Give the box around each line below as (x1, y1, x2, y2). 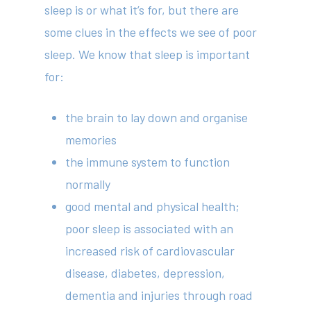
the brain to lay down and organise (65, 110, 249, 125)
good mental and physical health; (65, 199, 240, 214)
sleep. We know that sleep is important (44, 47, 251, 62)
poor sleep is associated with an (65, 221, 234, 236)
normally (65, 176, 111, 192)
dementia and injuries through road (65, 287, 253, 303)
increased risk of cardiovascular (65, 243, 235, 258)
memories (65, 132, 117, 147)
